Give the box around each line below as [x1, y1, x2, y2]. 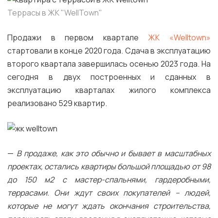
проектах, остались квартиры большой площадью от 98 [7, 161, 211, 172]
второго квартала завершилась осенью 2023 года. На [7, 58, 211, 70]
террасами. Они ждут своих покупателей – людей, [7, 187, 211, 199]
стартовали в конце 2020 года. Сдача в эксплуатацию [7, 45, 211, 56]
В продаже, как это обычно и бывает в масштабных [16, 148, 211, 159]
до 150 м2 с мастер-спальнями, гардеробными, [7, 174, 211, 185]
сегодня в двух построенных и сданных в [7, 72, 211, 83]
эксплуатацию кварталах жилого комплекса [7, 85, 211, 96]
